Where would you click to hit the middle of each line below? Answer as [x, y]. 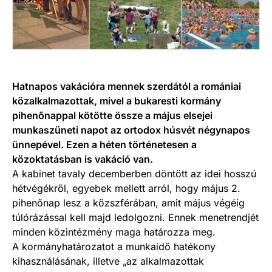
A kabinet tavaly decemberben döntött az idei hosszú [134, 173]
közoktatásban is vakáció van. [83, 159]
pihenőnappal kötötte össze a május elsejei [112, 115]
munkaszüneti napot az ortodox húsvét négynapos [131, 130]
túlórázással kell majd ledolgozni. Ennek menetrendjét [135, 217]
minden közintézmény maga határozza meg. [114, 232]
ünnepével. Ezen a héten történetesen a [104, 144]
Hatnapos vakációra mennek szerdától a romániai [127, 86]
